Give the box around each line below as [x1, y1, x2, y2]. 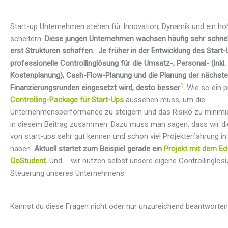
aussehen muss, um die [126, 95, 205, 105]
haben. [10, 144, 34, 154]
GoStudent [10, 156, 46, 166]
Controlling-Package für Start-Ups [10, 95, 124, 105]
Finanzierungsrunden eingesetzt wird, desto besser [10, 83, 180, 93]
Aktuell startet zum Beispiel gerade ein [34, 144, 164, 154]
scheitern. [10, 34, 45, 44]
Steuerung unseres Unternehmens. [10, 168, 126, 178]
